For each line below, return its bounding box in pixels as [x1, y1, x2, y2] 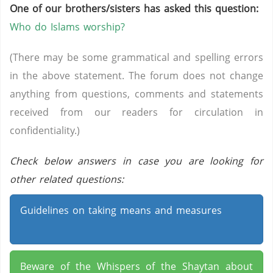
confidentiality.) [10, 124, 80, 137]
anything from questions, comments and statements [10, 87, 263, 101]
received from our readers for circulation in [10, 105, 263, 119]
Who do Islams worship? [10, 20, 125, 34]
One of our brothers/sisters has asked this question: [10, 2, 258, 15]
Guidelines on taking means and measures [20, 204, 222, 217]
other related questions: [10, 172, 124, 186]
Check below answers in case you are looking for [10, 154, 263, 168]
